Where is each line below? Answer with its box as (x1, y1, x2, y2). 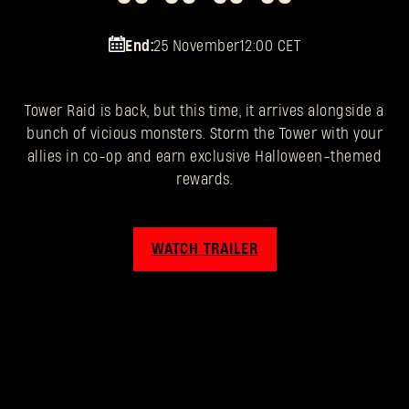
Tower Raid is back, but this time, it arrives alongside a (25, 103, 384, 120)
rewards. (176, 172, 233, 188)
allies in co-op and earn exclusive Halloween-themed (26, 149, 383, 165)
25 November (153, 38, 240, 55)
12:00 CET (239, 38, 300, 55)
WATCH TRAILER (151, 241, 258, 257)
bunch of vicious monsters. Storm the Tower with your (26, 126, 383, 142)
